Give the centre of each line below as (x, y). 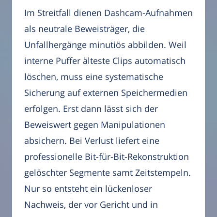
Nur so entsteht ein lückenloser (88, 189)
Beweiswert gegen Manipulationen (95, 125)
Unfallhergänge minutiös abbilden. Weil (105, 45)
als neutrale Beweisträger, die (85, 29)
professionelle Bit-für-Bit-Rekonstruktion (107, 157)
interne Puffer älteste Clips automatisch (105, 61)
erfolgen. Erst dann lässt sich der (91, 109)
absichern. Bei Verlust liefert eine (92, 141)
